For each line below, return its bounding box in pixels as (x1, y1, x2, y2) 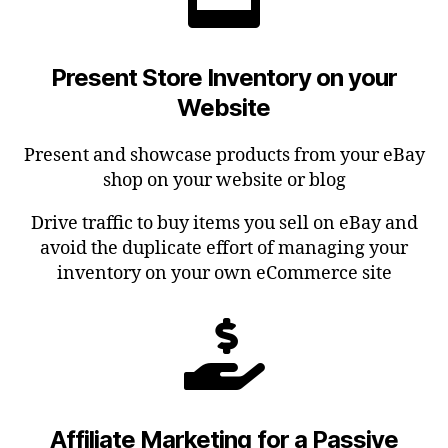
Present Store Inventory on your (50, 62, 398, 92)
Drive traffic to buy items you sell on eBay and (30, 211, 418, 235)
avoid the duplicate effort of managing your (40, 236, 408, 260)
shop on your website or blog (102, 168, 346, 192)
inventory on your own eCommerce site (56, 261, 392, 285)
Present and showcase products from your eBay (23, 143, 425, 167)
